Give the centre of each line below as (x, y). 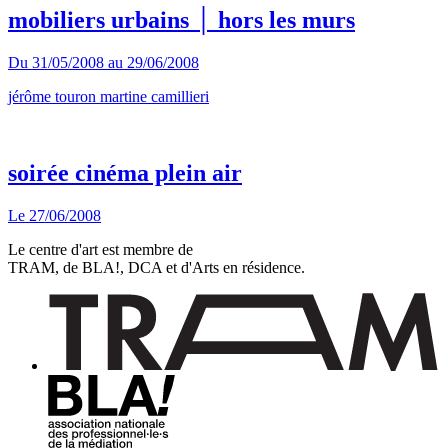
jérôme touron (52, 97)
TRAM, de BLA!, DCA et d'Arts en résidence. (156, 268)
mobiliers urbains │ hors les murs (181, 20)
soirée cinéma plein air (125, 173)
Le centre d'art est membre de (100, 250)
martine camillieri (154, 97)
